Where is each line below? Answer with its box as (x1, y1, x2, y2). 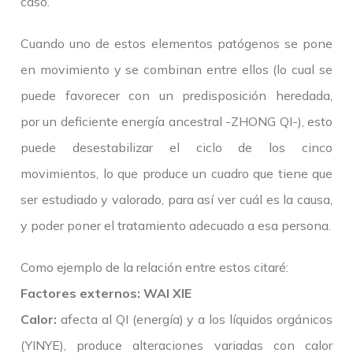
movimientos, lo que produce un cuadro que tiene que (20, 165, 333, 182)
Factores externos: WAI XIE (20, 285, 191, 302)
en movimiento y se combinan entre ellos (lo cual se (20, 61, 333, 78)
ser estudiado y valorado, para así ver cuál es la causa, (20, 191, 333, 208)
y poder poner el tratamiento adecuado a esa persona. (20, 217, 331, 234)
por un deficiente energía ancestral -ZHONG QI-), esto (20, 113, 333, 130)
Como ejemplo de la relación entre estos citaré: (20, 259, 288, 276)
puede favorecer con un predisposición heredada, (20, 87, 333, 104)
